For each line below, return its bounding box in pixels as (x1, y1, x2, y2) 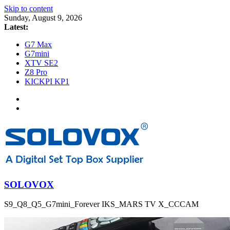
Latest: (4, 23, 28, 31)
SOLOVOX (4, 179, 54, 190)
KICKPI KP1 (25, 77, 69, 86)
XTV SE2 (25, 59, 58, 67)
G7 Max (25, 40, 52, 49)
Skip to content (4, 4, 53, 13)
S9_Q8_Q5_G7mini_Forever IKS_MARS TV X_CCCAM (4, 200, 199, 209)
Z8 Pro (25, 68, 47, 76)
